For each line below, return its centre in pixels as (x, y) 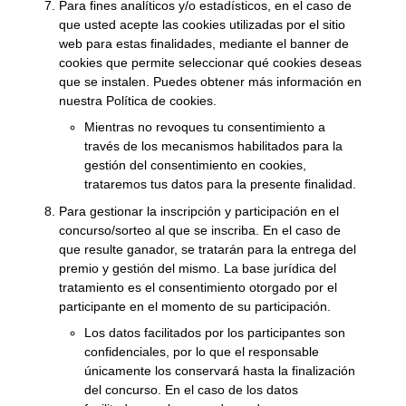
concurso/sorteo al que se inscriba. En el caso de (200, 230)
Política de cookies (160, 100)
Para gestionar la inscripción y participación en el (199, 211)
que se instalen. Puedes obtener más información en (211, 81)
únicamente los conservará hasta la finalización (220, 371)
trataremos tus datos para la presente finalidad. (221, 184)
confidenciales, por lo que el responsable (202, 352)
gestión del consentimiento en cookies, (196, 165)
